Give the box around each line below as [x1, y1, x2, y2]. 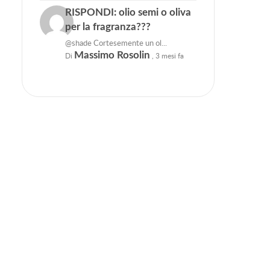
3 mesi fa [155, 50, 184, 61]
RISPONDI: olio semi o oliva [64, 7, 191, 17]
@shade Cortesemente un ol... [64, 37, 167, 48]
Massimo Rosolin [74, 49, 150, 60]
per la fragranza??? [64, 21, 151, 32]
